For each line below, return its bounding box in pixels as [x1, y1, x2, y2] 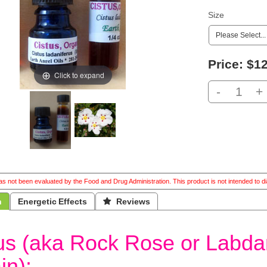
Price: [207, 57, 243, 71]
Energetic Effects [18, 197, 88, 206]
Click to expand [54, 69, 104, 80]
